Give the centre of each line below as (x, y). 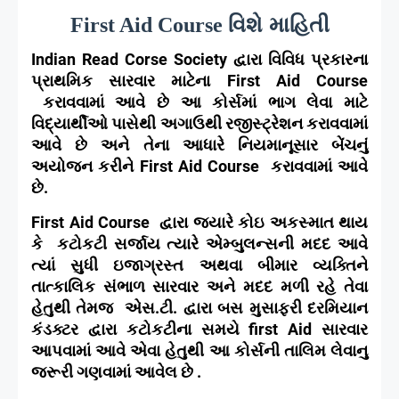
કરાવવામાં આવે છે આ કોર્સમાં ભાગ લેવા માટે (205, 102)
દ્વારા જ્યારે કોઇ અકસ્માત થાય (264, 223)
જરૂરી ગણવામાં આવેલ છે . (116, 372)
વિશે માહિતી (278, 24)
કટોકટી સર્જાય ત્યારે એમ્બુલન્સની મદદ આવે (212, 244)
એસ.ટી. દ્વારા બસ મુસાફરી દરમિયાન (247, 308)
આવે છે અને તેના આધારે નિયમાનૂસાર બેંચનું (199, 145)
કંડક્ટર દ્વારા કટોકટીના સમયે (140, 330)
